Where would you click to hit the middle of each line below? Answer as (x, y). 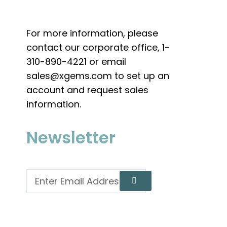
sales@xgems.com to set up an (98, 76)
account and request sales (87, 90)
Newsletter (71, 137)
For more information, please (92, 33)
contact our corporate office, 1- (98, 48)
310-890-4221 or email (76, 62)
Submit (148, 176)
